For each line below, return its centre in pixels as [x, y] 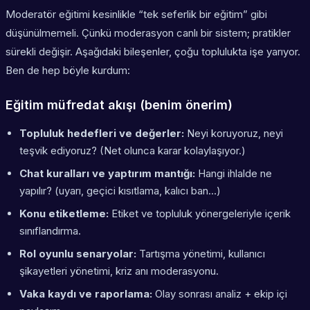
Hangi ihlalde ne [234, 174]
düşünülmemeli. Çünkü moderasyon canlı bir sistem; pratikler [148, 33]
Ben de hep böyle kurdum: [68, 71]
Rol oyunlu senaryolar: [78, 254]
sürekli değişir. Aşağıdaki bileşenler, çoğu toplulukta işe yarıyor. [153, 52]
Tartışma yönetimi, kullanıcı [201, 254]
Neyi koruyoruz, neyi [234, 134]
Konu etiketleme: [64, 214]
